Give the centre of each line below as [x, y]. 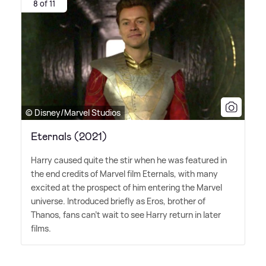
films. [41, 229]
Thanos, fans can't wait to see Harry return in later [126, 215]
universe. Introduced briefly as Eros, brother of [118, 201]
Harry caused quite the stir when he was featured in [129, 160]
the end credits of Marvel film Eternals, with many [124, 174]
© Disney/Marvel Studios [73, 113]
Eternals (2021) [69, 137]
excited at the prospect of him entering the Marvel [126, 188]
